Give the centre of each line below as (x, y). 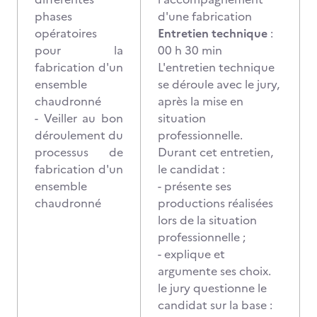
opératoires (66, 33)
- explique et (191, 254)
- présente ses (195, 186)
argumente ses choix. (214, 271)
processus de (79, 152)
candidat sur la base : (215, 305)
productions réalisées (215, 203)
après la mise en (201, 101)
